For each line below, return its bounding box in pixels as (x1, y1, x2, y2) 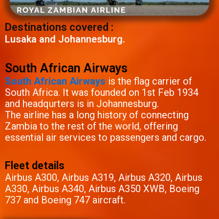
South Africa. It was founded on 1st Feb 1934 (5, 87, 198, 99)
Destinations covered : (5, 21, 113, 34)
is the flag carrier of (106, 75, 192, 88)
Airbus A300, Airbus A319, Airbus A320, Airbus (5, 172, 202, 184)
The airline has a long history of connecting (5, 109, 189, 121)
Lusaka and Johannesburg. (5, 33, 125, 45)
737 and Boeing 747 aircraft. (5, 194, 126, 206)
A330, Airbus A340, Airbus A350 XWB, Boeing (5, 183, 199, 195)
